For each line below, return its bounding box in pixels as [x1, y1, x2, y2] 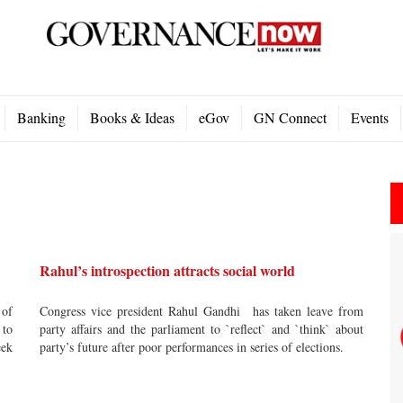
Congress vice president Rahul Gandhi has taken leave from [40, 302, 363, 319]
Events [351, 108, 389, 127]
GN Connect [254, 108, 327, 127]
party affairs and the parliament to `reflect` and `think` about [40, 320, 363, 337]
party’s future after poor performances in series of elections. [40, 338, 344, 355]
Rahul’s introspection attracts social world [40, 260, 295, 281]
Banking [17, 108, 66, 127]
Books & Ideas [90, 108, 175, 127]
